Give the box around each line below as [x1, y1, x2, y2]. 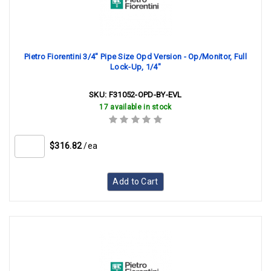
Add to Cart [113, 177, 158, 186]
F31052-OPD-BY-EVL [108, 90, 182, 99]
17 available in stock [99, 103, 172, 111]
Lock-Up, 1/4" [110, 62, 161, 71]
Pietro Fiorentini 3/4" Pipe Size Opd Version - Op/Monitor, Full [24, 52, 247, 61]
